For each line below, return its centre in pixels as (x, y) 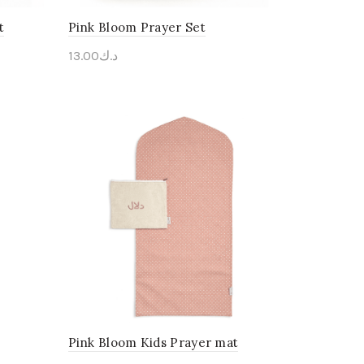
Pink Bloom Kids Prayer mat (153, 342)
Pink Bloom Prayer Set (136, 27)
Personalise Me (129, 81)
